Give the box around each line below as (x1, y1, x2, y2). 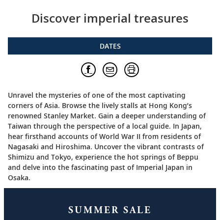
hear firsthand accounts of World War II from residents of (8, 132, 201, 141)
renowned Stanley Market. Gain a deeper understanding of (8, 111, 206, 121)
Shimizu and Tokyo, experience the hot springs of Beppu (8, 152, 198, 162)
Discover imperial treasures (31, 10, 189, 27)
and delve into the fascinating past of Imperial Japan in (8, 163, 192, 172)
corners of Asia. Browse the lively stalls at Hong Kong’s (8, 101, 192, 110)
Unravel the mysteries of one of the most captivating (8, 90, 186, 100)
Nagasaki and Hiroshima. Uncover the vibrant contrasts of (8, 142, 204, 152)
